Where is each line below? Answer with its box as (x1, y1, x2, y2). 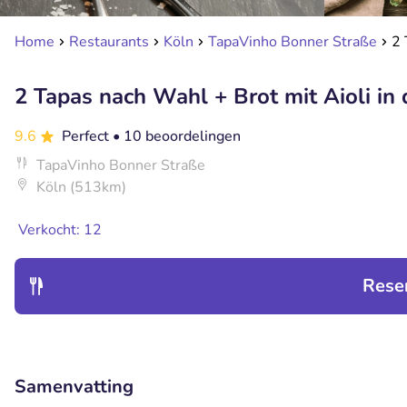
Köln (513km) (36, 177, 126, 197)
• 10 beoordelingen (113, 126, 241, 146)
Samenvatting (15, 374, 134, 399)
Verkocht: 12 (18, 220, 102, 240)
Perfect (62, 126, 113, 146)
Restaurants (69, 32, 149, 52)
